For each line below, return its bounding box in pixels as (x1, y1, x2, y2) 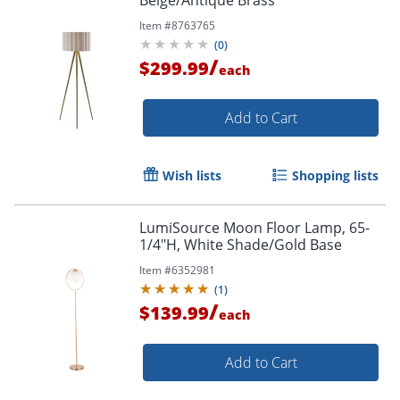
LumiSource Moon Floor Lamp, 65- (139, 217, 370, 237)
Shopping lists (292, 166, 379, 184)
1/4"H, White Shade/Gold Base (139, 234, 342, 254)
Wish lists (162, 166, 221, 184)
